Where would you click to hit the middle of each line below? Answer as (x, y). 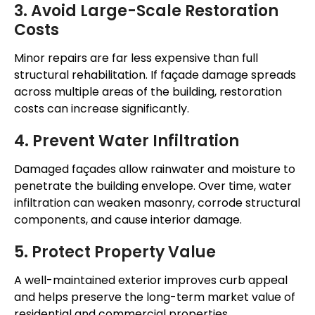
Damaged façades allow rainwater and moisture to (155, 169)
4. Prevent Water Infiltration (127, 141)
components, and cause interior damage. (128, 220)
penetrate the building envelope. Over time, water (153, 186)
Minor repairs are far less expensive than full (136, 58)
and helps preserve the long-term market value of (155, 297)
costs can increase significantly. (102, 109)
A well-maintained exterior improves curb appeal (151, 281)
